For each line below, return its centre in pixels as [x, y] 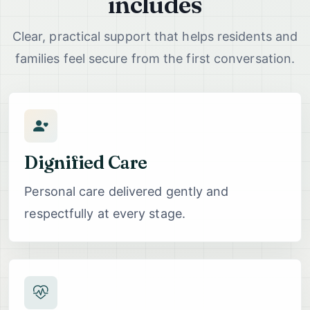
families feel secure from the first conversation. [155, 59]
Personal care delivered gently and [127, 191]
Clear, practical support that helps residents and [155, 37]
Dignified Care [86, 163]
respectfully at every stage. [105, 213]
